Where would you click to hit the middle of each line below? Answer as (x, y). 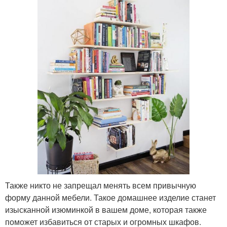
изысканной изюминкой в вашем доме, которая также (106, 209)
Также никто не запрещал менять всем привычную (101, 185)
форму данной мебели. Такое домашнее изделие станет (110, 197)
